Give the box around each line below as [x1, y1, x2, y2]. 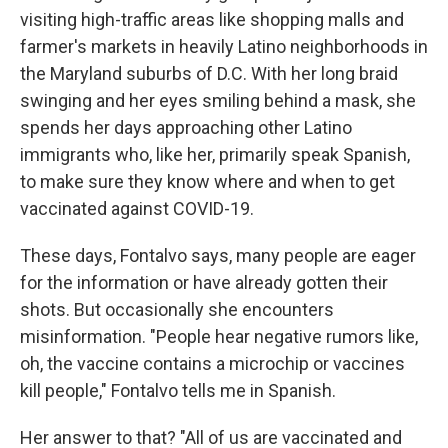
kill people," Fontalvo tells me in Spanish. [20, 380, 336, 401]
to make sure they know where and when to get [20, 171, 395, 192]
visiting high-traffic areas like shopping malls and [20, 9, 404, 30]
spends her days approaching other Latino [20, 117, 352, 138]
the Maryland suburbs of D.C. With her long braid [20, 63, 398, 84]
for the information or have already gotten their [20, 272, 388, 293]
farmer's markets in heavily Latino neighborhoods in [20, 36, 428, 57]
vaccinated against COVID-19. [20, 198, 254, 219]
